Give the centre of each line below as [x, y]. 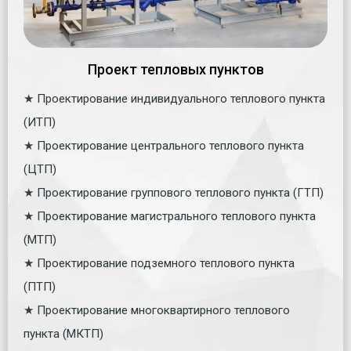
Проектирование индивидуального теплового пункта [181, 98]
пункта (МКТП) [63, 333]
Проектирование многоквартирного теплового [163, 310]
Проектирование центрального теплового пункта [170, 145]
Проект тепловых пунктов [175, 69]
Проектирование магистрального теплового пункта [176, 216]
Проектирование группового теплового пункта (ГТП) [180, 192]
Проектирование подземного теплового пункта [166, 263]
